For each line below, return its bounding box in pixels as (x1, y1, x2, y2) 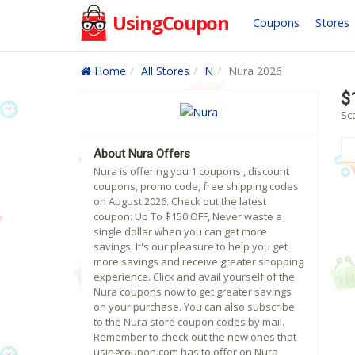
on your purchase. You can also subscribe (94, 300, 295, 315)
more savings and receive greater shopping (94, 254, 303, 269)
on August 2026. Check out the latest (94, 194, 266, 209)
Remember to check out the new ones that (94, 330, 296, 345)
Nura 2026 (228, 63, 282, 78)
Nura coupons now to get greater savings (94, 284, 292, 300)
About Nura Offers (94, 147, 190, 162)
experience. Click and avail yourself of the (94, 269, 295, 284)
